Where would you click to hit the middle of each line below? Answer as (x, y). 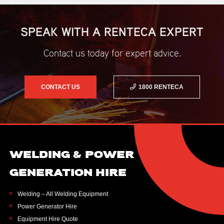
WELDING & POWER (72, 154)
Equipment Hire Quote (48, 219)
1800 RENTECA (161, 87)
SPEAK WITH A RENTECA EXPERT (112, 31)
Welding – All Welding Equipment (63, 194)
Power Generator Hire (47, 206)
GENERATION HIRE (68, 172)
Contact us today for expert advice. (112, 52)
